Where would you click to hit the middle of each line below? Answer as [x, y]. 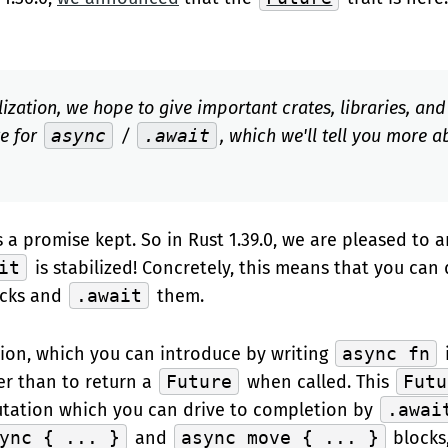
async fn [386, 353]
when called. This [317, 382]
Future [199, 381]
